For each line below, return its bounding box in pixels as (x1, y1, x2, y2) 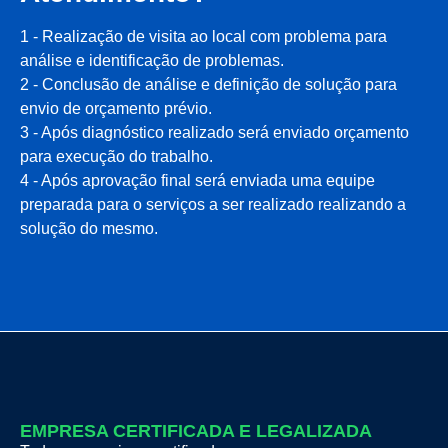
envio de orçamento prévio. (20, 99, 212, 117)
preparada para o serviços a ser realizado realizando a (20, 195, 406, 213)
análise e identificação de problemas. (20, 51, 284, 69)
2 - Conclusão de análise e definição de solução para (20, 75, 397, 93)
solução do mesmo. (20, 219, 158, 237)
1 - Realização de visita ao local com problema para (20, 27, 387, 45)
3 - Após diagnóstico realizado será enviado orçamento (20, 123, 409, 141)
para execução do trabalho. (20, 147, 213, 165)
